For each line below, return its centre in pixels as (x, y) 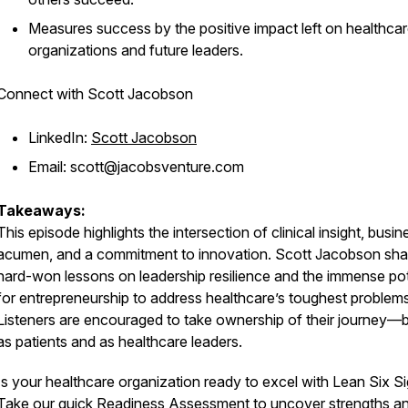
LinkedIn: (60, 138)
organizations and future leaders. (136, 50)
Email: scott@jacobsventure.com (136, 167)
